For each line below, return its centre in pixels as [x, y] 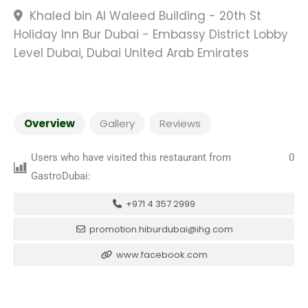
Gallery [117, 123]
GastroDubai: [61, 176]
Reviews [180, 123]
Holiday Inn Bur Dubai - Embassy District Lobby [151, 34]
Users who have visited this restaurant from [131, 157]
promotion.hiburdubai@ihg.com [160, 229]
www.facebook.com [161, 255]
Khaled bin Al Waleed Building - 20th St [144, 16]
